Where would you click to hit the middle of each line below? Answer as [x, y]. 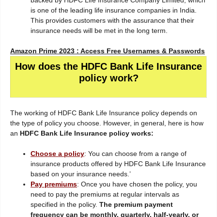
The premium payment [136, 205]
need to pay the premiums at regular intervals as [105, 194]
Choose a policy [57, 154]
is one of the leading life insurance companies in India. [114, 10]
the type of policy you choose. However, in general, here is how [107, 123]
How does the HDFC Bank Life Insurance [108, 67]
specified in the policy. [65, 205]
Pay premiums [54, 184]
